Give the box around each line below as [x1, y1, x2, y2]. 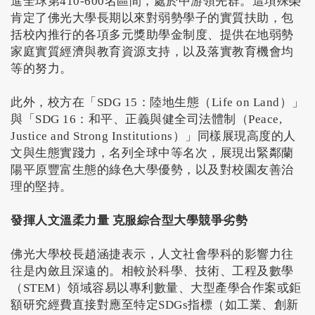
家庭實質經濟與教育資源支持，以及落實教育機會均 [11, 45, 294, 59]
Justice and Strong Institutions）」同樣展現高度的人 [11, 129, 296, 143]
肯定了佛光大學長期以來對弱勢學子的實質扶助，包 [11, 11, 294, 25]
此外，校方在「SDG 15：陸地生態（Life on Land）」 [11, 96, 304, 110]
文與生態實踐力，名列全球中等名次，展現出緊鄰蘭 [11, 146, 294, 160]
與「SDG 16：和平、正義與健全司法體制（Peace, [11, 112, 282, 127]
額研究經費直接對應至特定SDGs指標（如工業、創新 [11, 298, 299, 312]
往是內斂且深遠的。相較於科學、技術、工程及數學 [11, 264, 294, 278]
